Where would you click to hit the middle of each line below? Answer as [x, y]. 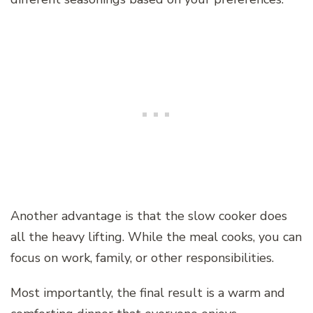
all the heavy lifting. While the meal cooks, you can [156, 237]
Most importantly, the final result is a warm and [148, 293]
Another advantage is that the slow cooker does [149, 216]
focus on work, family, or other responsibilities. [142, 258]
